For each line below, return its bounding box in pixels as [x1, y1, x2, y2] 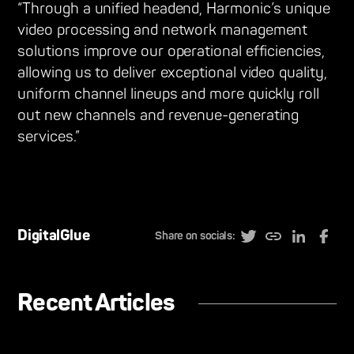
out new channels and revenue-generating [17, 107, 299, 126]
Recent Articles [17, 288, 175, 318]
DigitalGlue [17, 227, 90, 246]
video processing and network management [17, 21, 308, 40]
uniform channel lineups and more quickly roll [17, 85, 319, 104]
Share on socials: [155, 229, 235, 243]
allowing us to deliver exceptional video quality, [17, 64, 327, 83]
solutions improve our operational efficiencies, [17, 43, 325, 62]
